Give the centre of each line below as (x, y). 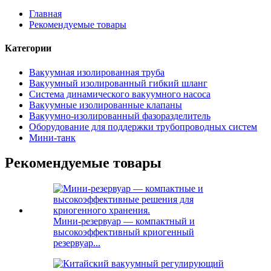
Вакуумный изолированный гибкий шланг (118, 83)
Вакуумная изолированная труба (97, 72)
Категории (28, 48)
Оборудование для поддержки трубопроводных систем (143, 126)
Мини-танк (52, 137)
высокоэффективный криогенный (124, 232)
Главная (45, 14)
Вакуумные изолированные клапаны (106, 105)
